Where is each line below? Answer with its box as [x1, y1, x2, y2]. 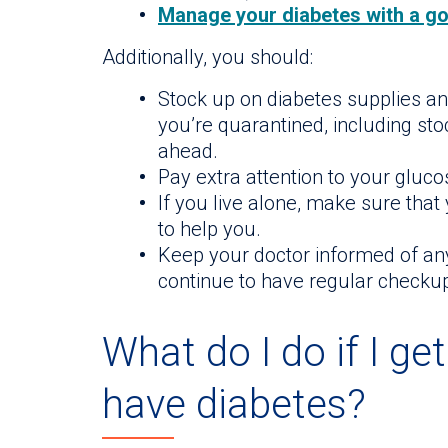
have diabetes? [102, 381, 366, 429]
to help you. [158, 216, 261, 241]
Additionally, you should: [102, 44, 313, 69]
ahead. [158, 138, 218, 163]
